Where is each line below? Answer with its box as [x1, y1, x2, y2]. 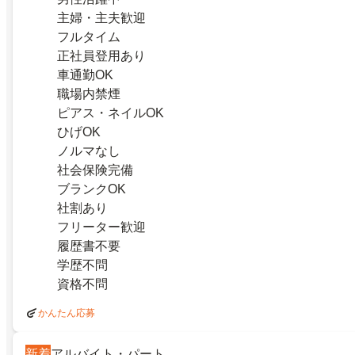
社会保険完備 [57, 163, 133, 177]
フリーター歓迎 [57, 220, 146, 235]
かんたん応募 [38, 307, 95, 319]
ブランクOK [57, 182, 126, 197]
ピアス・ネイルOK [57, 106, 164, 120]
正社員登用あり [57, 49, 146, 63]
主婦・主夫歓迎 [57, 11, 146, 25]
